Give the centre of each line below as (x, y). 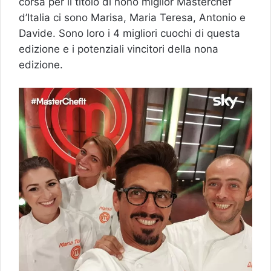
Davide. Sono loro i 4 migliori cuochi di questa (129, 33)
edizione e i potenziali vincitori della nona (119, 49)
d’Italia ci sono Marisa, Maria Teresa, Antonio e (132, 17)
